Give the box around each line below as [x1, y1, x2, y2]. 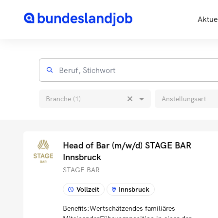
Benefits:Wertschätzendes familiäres [63, 204, 175, 213]
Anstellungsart [162, 94, 207, 103]
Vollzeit [76, 185, 99, 194]
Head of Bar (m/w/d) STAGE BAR [63, 140, 191, 151]
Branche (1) [46, 94, 81, 103]
